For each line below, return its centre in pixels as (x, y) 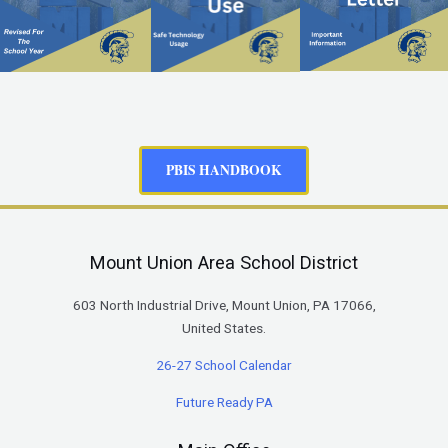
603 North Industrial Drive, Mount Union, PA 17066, (224, 305)
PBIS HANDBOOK (224, 170)
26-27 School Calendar (224, 365)
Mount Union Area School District (224, 263)
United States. (224, 328)
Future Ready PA (224, 401)
